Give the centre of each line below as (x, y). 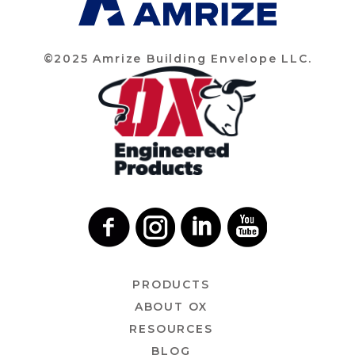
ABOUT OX (171, 306)
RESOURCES (171, 328)
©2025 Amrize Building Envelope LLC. (177, 59)
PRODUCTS (171, 284)
